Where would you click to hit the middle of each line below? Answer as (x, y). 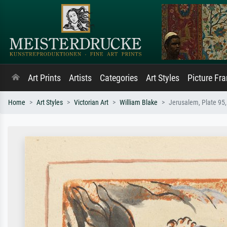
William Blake (139, 103)
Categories (119, 78)
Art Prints (44, 78)
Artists (80, 78)
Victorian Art (91, 103)
